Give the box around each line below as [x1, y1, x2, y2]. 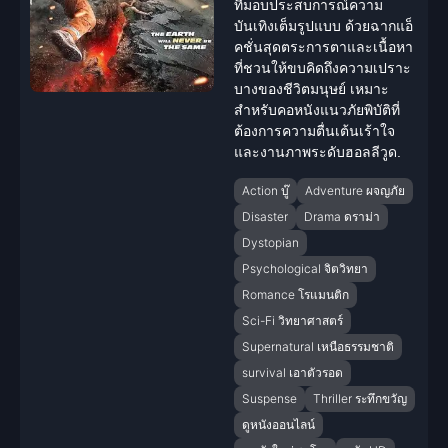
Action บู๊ [242, 182, 289, 198]
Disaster [242, 208, 288, 224]
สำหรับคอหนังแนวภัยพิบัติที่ [234, 102, 400, 119]
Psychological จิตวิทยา [242, 260, 368, 276]
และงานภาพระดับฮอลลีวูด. [234, 144, 401, 161]
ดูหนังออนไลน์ [242, 416, 315, 432]
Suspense [242, 390, 297, 406]
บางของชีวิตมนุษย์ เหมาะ [234, 81, 389, 98]
